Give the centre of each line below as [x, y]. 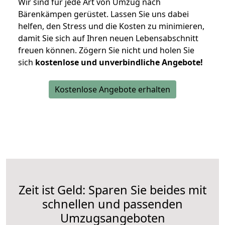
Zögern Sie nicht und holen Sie [137, 50]
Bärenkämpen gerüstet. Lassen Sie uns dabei [103, 14]
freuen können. [48, 50]
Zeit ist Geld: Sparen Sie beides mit [113, 190]
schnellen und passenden [113, 204]
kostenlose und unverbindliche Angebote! [119, 63]
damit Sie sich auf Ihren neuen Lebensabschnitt [108, 38]
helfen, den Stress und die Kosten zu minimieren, [111, 26]
